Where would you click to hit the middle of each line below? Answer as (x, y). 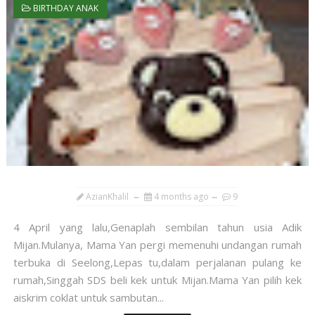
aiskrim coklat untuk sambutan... (88, 297)
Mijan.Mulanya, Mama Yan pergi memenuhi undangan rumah (157, 244)
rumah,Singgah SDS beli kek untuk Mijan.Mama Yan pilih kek (157, 279)
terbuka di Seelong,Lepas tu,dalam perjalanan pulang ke (157, 262)
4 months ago (182, 196)
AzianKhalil (108, 196)
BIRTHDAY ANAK (65, 8)
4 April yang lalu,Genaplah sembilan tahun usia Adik (157, 227)
